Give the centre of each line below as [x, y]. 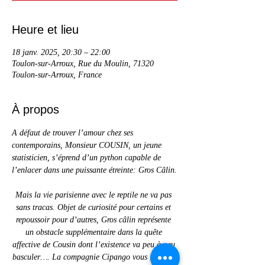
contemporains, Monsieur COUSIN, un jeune [88, 145]
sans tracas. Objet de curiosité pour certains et [95, 207]
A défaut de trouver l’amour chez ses [74, 133]
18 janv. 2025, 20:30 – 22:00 [61, 52]
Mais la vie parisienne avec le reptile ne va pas [95, 195]
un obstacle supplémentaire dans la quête [95, 232]
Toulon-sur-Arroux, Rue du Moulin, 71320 [83, 64]
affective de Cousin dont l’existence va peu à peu [95, 245]
